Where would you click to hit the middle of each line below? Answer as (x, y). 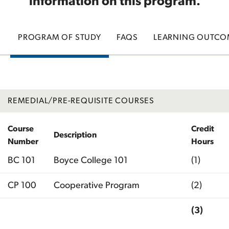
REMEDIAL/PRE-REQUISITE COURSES (81, 100)
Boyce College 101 (91, 160)
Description (75, 135)
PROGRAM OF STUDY (60, 37)
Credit (203, 129)
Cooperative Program (97, 185)
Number (23, 141)
